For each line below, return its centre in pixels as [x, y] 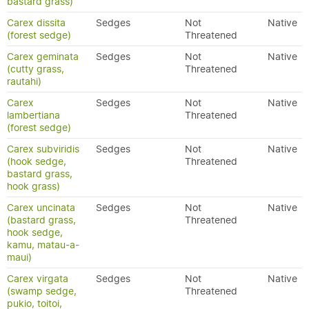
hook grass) [33, 186]
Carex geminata [43, 57]
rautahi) [24, 81]
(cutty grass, [36, 69]
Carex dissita [36, 23]
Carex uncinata [41, 208]
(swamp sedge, [42, 291]
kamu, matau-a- [43, 245]
